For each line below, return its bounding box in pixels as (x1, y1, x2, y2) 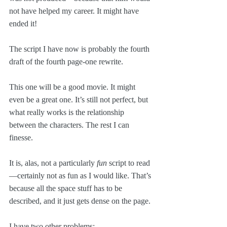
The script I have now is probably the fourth (9, 44, 152, 53)
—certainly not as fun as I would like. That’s (9, 171, 153, 180)
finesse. (9, 133, 33, 142)
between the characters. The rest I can (9, 120, 131, 129)
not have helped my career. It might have (9, 6, 141, 15)
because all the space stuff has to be (9, 183, 124, 193)
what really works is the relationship (9, 107, 126, 117)
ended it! (9, 19, 37, 28)
